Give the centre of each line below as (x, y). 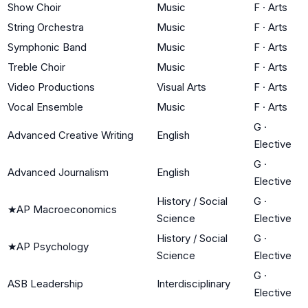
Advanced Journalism (58, 172)
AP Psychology (53, 246)
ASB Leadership (45, 283)
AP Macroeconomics (67, 209)
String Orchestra (46, 27)
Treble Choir (36, 67)
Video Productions (51, 87)
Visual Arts (181, 87)
